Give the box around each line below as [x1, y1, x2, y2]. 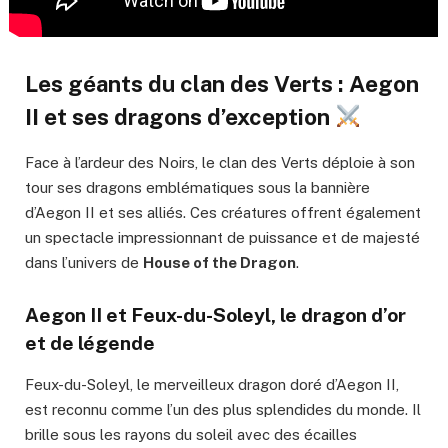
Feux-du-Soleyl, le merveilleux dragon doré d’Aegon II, [25, 375, 399, 393]
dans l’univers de [25, 254, 143, 272]
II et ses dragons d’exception [25, 103, 335, 130]
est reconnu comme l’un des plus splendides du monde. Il [25, 400, 421, 418]
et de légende [25, 332, 155, 355]
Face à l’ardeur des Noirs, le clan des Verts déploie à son [25, 154, 415, 172]
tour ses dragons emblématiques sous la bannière [25, 179, 370, 197]
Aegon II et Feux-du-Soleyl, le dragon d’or [25, 304, 406, 327]
